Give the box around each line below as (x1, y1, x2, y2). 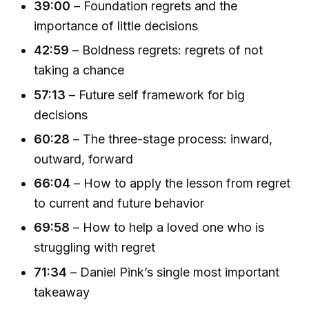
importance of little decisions (34, 19, 199, 33)
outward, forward (34, 151, 134, 166)
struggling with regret (34, 240, 156, 255)
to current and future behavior (34, 196, 205, 211)
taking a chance (34, 63, 125, 78)
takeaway (34, 284, 90, 299)
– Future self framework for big (66, 87, 246, 102)
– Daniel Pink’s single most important (67, 264, 280, 279)
